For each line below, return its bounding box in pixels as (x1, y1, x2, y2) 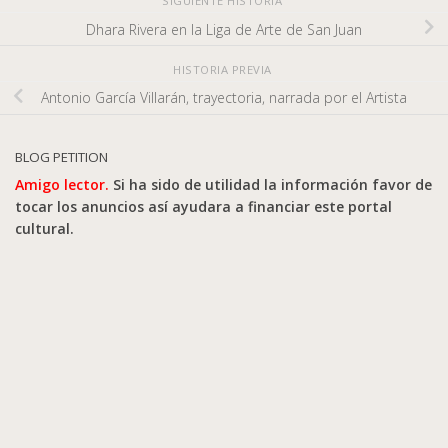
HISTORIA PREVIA (173, 61, 275, 77)
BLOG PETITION (15, 148, 108, 167)
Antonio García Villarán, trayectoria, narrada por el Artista (41, 88, 407, 108)
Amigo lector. (15, 175, 109, 195)
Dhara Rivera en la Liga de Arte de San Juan (86, 19, 362, 39)
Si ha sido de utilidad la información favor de (109, 175, 432, 195)
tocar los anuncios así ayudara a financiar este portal (15, 197, 392, 217)
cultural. (15, 219, 74, 239)
